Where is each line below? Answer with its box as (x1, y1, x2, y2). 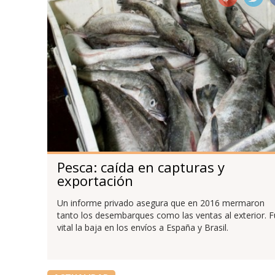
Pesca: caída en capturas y (56, 157, 225, 176)
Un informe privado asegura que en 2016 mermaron (56, 196, 265, 209)
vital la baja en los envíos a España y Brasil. (56, 221, 228, 233)
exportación (56, 171, 133, 190)
